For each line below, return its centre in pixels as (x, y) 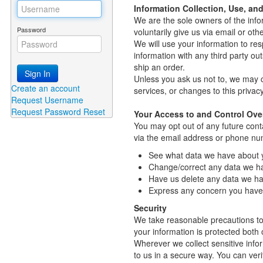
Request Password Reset (58, 112)
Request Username (47, 100)
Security (150, 208)
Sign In (37, 73)
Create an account (45, 88)
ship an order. (159, 67)
